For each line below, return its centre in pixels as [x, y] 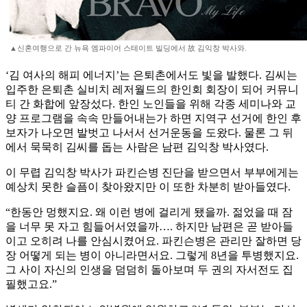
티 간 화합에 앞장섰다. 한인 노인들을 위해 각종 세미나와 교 [151, 104]
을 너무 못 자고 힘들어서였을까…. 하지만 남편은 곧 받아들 [149, 227]
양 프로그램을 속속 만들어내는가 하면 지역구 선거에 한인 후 [153, 119]
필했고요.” [31, 284]
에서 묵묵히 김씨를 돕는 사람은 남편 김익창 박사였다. [137, 147]
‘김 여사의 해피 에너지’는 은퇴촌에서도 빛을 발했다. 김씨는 [151, 75]
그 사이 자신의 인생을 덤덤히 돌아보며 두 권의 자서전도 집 [149, 270]
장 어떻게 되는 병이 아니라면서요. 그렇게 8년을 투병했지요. [152, 256]
